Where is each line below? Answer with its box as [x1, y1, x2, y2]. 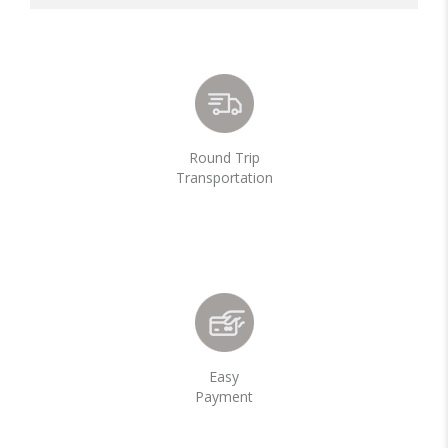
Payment [195, 386, 253, 406]
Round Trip [188, 147, 260, 167]
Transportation [175, 167, 273, 187]
